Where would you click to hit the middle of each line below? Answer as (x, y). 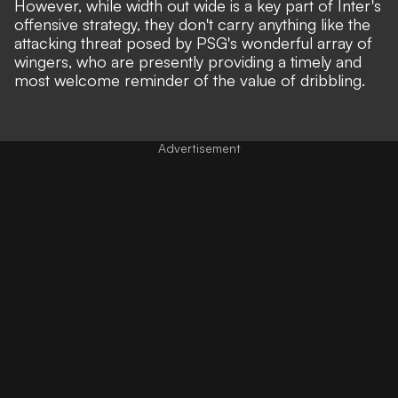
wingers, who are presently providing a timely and (188, 61)
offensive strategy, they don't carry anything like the (192, 24)
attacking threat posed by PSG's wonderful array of (193, 42)
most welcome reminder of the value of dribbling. (190, 80)
